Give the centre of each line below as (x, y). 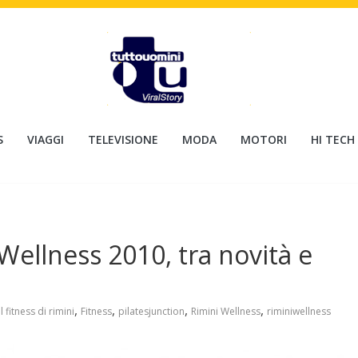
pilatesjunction (151, 311)
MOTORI (264, 139)
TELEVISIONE (123, 139)
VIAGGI (46, 139)
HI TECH (333, 139)
